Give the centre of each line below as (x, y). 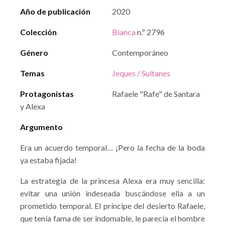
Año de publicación (55, 11)
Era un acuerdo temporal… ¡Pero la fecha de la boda (113, 147)
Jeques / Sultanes (141, 73)
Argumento (41, 127)
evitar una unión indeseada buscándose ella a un (113, 193)
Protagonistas (47, 94)
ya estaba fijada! (48, 160)
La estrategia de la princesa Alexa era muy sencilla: (113, 181)
